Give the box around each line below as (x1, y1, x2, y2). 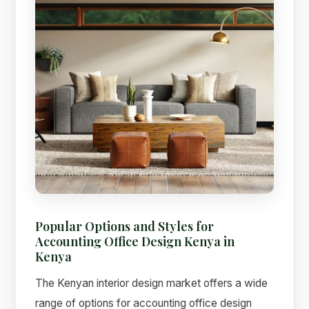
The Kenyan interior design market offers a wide (35, 276, 268, 290)
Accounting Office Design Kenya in (35, 233, 235, 250)
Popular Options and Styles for (35, 218, 215, 235)
